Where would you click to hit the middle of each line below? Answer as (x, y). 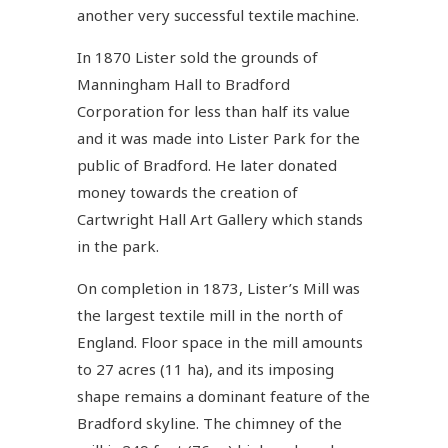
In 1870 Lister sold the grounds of (198, 56)
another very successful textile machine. (220, 14)
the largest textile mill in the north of (210, 314)
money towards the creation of (188, 191)
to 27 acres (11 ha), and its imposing (206, 368)
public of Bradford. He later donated (207, 164)
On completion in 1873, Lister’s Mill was (219, 287)
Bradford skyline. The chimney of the (210, 422)
